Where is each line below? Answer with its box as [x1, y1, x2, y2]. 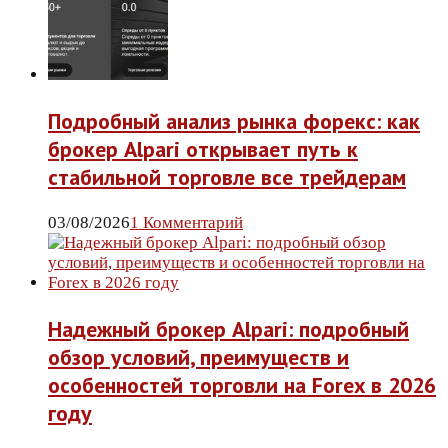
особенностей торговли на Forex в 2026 [48, 371, 436, 400]
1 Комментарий [130, 213, 243, 233]
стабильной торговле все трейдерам [48, 163, 406, 192]
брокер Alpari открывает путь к [48, 135, 358, 164]
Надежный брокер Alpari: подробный [48, 315, 409, 344]
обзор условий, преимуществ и [48, 343, 349, 372]
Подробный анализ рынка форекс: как [48, 107, 420, 136]
